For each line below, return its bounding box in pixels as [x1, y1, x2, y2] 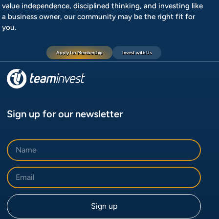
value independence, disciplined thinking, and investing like [2, 1, 203, 10]
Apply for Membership [56, 49, 103, 55]
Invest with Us [122, 49, 152, 55]
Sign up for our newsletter [7, 108, 123, 120]
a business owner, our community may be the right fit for [2, 12, 196, 21]
